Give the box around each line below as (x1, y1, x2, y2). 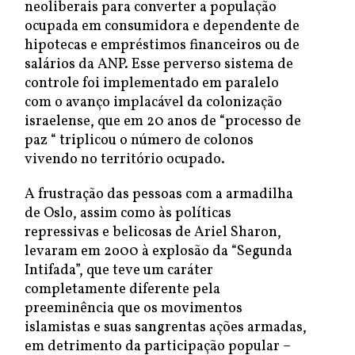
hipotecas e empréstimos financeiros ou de (25, 36, 300, 55)
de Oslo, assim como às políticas (25, 204, 231, 223)
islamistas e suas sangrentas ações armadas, (25, 318, 307, 338)
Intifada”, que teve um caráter (25, 261, 213, 281)
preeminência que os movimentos (25, 299, 242, 319)
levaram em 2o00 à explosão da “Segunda (25, 242, 292, 261)
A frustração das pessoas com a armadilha (25, 185, 293, 204)
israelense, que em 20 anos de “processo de (25, 112, 301, 132)
